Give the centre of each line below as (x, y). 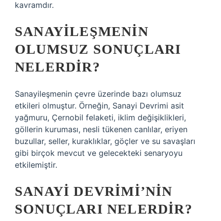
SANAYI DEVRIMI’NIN (94, 191)
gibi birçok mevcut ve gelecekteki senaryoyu (99, 153)
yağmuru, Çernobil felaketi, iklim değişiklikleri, (100, 117)
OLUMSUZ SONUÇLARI (98, 49)
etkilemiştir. (36, 165)
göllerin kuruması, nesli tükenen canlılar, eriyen (101, 129)
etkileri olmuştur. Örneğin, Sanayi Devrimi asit (99, 106)
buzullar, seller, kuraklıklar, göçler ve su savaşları (105, 141)
